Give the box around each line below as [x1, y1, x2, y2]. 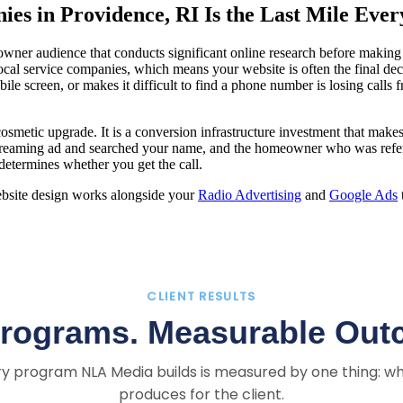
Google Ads [329, 186, 398, 202]
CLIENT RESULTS [147, 287, 256, 305]
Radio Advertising [198, 186, 301, 202]
